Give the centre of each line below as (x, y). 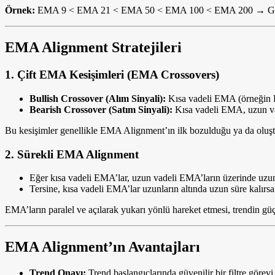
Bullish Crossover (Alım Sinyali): (98, 98)
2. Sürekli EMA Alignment (72, 154)
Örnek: (20, 10)
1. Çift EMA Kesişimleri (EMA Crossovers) (112, 75)
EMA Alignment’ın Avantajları (103, 247)
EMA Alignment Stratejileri (93, 48)
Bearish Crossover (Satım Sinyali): (101, 109)
